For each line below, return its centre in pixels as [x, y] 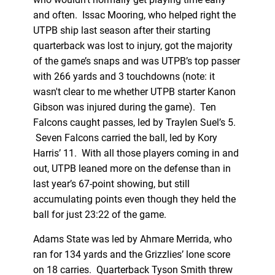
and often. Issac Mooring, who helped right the [134, 15]
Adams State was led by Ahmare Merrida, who [132, 239]
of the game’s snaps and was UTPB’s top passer [136, 61]
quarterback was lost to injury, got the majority [133, 45]
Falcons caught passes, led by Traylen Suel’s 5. [134, 122]
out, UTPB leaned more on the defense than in [132, 168]
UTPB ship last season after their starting [122, 30]
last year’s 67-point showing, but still [111, 184]
